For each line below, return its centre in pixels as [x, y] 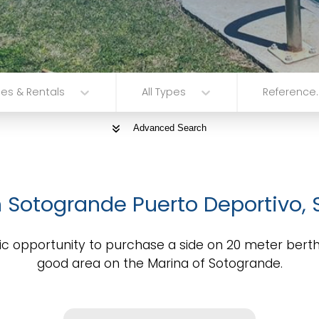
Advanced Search [169, 128]
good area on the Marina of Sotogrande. [159, 263]
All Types [164, 92]
